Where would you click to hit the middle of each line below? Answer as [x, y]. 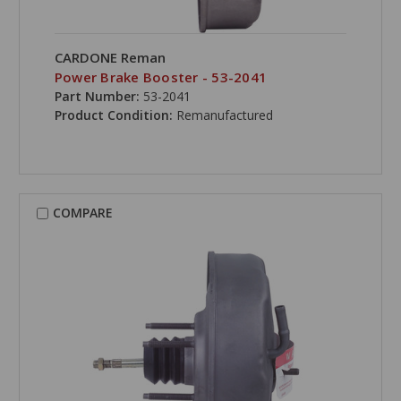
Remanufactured [224, 115]
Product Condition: [115, 115]
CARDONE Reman [110, 58]
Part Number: [97, 97]
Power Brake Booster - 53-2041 [161, 77]
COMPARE [82, 213]
